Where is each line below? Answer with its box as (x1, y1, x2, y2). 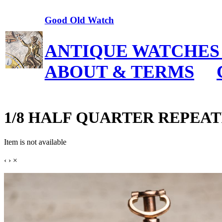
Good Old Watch (45, 14, 114, 25)
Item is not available (4, 137, 66, 146)
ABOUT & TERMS (45, 61, 194, 82)
